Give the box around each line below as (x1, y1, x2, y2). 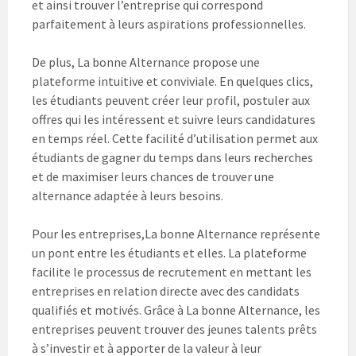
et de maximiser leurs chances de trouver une (32, 168, 274, 185)
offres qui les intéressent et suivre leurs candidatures (32, 111, 315, 128)
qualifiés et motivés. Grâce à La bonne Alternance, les (32, 302, 320, 319)
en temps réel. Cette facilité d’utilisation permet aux (32, 130, 318, 147)
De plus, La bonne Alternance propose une (32, 54, 260, 71)
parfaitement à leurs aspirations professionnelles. (32, 16, 306, 33)
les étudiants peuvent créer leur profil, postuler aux (32, 92, 310, 109)
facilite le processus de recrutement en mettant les (32, 264, 311, 281)
